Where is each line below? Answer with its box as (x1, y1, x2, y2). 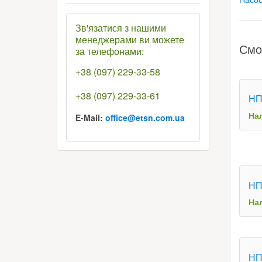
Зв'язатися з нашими (75, 21, 166, 35)
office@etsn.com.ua (105, 112, 185, 123)
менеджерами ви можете (75, 33, 184, 46)
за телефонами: (75, 44, 144, 58)
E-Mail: (75, 112, 105, 123)
